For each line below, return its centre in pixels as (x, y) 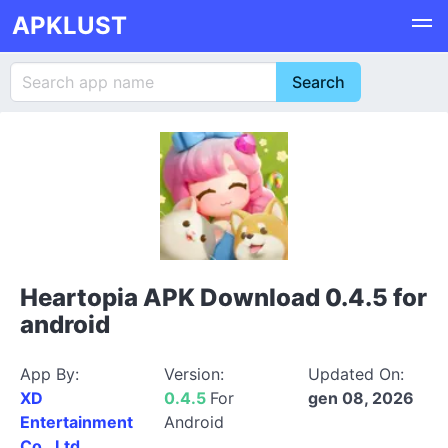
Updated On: (356, 374)
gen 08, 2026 (361, 398)
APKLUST (69, 25)
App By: (49, 374)
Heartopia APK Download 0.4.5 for (223, 297)
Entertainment (76, 422)
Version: (194, 374)
